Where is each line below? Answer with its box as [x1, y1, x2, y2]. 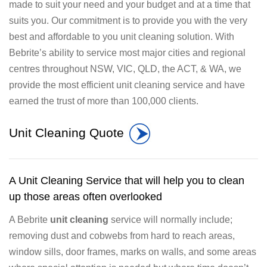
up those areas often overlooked [9, 190, 162, 203]
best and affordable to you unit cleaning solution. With [9, 31, 234, 42]
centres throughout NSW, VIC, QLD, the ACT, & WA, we [9, 63, 241, 74]
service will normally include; [108, 215, 232, 225]
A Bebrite [9, 215, 50, 225]
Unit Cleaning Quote [9, 125, 128, 139]
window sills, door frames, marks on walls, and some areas [9, 247, 256, 257]
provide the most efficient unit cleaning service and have [9, 79, 245, 90]
